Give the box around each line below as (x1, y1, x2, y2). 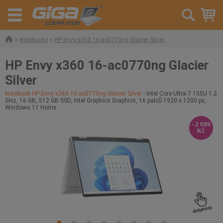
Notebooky (19, 36, 48, 43)
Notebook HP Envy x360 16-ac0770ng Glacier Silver (5, 90, 142, 97)
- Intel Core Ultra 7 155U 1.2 (142, 90, 217, 97)
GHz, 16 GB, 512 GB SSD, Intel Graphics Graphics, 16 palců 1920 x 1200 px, (5, 97, 206, 104)
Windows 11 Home (5, 104, 56, 111)
